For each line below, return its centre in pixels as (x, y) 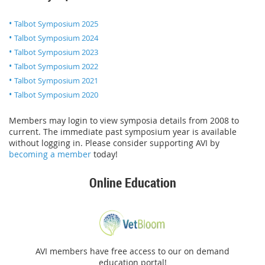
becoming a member (50, 154)
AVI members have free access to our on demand (132, 251)
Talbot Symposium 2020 (56, 94)
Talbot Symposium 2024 (56, 38)
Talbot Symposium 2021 (56, 80)
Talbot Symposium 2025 (56, 23)
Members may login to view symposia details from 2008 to (124, 120)
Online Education (132, 182)
